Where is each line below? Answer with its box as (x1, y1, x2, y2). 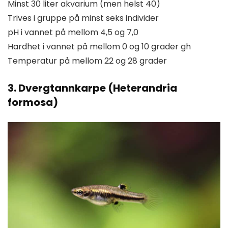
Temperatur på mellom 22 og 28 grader (8, 54, 167, 67)
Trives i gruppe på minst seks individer (8, 12, 159, 24)
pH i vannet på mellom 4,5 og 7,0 (8, 26, 138, 38)
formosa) (8, 95, 58, 109)
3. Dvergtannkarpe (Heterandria (8, 80, 177, 95)
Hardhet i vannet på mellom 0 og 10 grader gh (8, 40, 191, 52)
